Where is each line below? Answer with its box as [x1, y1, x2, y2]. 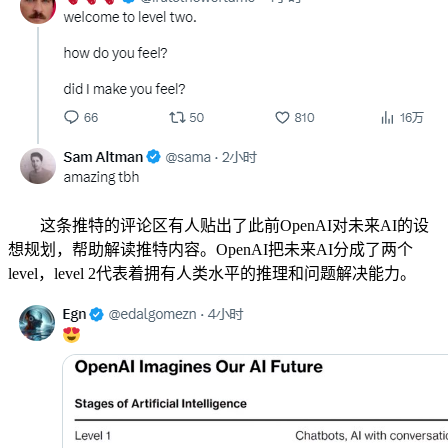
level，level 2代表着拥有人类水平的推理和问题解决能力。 [8, 265, 416, 283]
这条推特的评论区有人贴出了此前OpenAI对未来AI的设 [8, 217, 429, 235]
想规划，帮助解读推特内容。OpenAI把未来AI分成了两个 [8, 241, 413, 259]
